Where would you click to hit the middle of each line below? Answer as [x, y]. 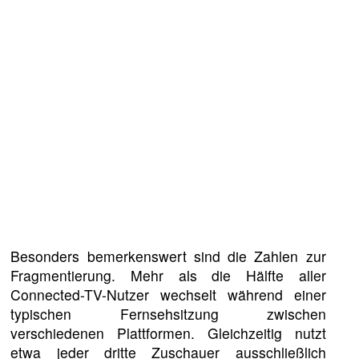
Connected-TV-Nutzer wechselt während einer [168, 294]
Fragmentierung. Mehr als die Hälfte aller [168, 275]
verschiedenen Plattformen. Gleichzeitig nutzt [168, 333]
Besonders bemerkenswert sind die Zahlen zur [168, 256]
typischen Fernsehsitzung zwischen [168, 313]
